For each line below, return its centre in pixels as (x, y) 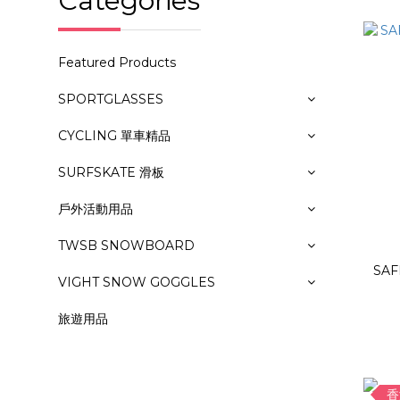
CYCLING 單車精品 (114, 136)
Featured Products (117, 62)
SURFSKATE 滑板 (111, 172)
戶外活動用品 (96, 209)
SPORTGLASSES (111, 99)
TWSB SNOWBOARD (126, 246)
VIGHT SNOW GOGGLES (137, 282)
